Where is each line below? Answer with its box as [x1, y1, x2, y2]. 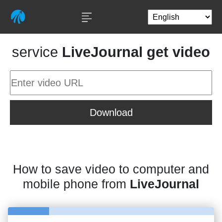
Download [89, 107, 133, 118]
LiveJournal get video [62, 44, 210, 60]
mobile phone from [23, 177, 130, 191]
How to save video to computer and [13, 162, 209, 176]
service [12, 44, 62, 60]
